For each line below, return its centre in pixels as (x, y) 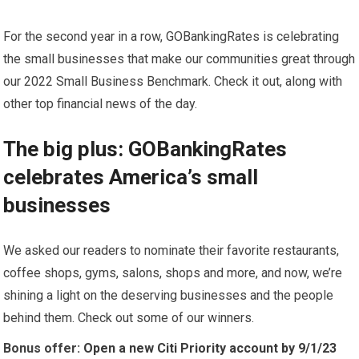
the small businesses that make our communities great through (179, 59)
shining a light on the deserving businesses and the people (169, 295)
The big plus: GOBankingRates (145, 149)
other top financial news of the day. (101, 104)
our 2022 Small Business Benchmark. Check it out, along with (173, 81)
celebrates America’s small (131, 177)
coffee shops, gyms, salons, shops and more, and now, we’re (173, 273)
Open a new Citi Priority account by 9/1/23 (210, 348)
